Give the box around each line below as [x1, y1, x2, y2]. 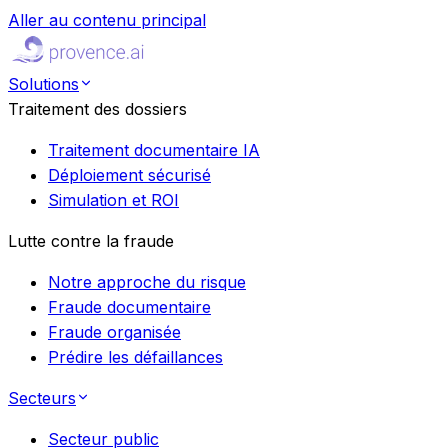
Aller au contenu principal [8, 10, 206, 30]
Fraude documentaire [48, 297, 211, 317]
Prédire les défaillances [48, 347, 223, 367]
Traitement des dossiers [8, 99, 187, 119]
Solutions [8, 74, 79, 94]
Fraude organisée [48, 322, 181, 342]
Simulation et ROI [48, 190, 179, 210]
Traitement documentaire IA [48, 140, 260, 160]
